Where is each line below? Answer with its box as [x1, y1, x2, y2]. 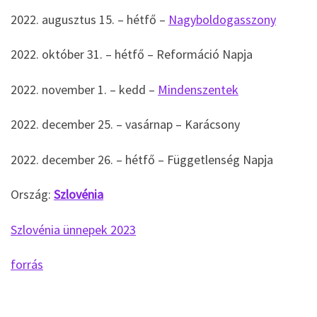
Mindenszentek [158, 81, 238, 98]
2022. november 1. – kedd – [11, 81, 158, 98]
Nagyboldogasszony [168, 11, 276, 28]
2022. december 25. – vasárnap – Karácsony [11, 116, 240, 133]
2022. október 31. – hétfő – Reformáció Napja [11, 46, 253, 63]
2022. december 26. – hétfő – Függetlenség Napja [11, 151, 273, 168]
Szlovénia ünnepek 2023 [11, 221, 136, 238]
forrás [11, 256, 43, 273]
